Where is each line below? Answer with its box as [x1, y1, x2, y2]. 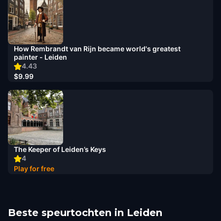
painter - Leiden [14, 53, 67, 61]
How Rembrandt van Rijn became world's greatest [14, 44, 181, 53]
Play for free [14, 164, 54, 173]
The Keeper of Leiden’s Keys [14, 145, 106, 153]
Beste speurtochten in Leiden [8, 207, 162, 219]
